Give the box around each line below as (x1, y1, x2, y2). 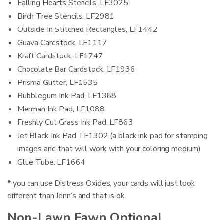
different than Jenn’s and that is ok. (7, 190, 129, 201)
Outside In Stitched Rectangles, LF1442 (17, 24, 158, 35)
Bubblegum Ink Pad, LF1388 (17, 90, 116, 101)
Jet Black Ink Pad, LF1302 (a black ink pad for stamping (17, 130, 208, 141)
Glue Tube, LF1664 (17, 156, 85, 167)
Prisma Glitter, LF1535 (17, 77, 98, 88)
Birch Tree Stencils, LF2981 (17, 10, 114, 22)
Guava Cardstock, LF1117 (17, 37, 107, 48)
